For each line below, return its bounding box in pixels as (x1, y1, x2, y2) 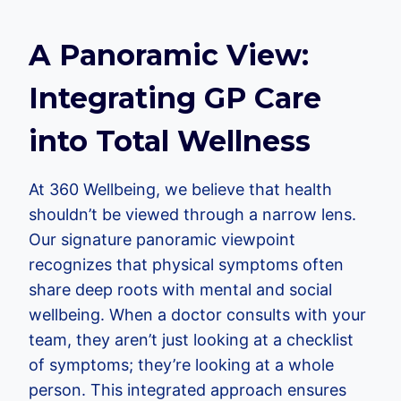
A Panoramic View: (29, 37, 309, 73)
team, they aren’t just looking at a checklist (29, 329, 354, 349)
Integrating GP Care (29, 80, 321, 115)
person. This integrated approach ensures (29, 380, 346, 399)
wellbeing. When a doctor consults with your (29, 304, 366, 324)
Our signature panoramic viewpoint (29, 229, 295, 249)
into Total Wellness (29, 123, 311, 158)
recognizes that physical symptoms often (29, 254, 344, 274)
